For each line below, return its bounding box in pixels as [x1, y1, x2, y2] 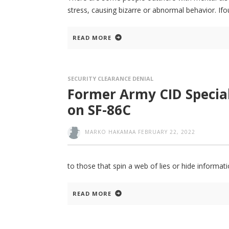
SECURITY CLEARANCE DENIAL [67, 74, 153, 82]
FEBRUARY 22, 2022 [138, 128, 195, 135]
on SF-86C [67, 100, 131, 119]
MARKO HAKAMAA [85, 128, 136, 135]
